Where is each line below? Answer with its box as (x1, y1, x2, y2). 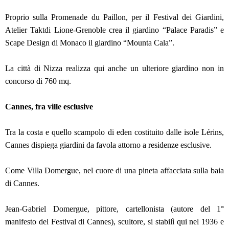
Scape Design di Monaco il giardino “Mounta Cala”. (5, 38, 176, 48)
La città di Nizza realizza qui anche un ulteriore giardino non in (5, 64, 224, 73)
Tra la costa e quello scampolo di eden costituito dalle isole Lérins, (5, 128, 224, 137)
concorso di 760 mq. (5, 77, 73, 86)
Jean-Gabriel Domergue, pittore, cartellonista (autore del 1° (5, 204, 224, 214)
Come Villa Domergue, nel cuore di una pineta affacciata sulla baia (5, 166, 224, 175)
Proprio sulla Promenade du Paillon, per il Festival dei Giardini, (5, 13, 224, 22)
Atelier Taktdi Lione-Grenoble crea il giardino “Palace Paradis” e (5, 26, 224, 35)
